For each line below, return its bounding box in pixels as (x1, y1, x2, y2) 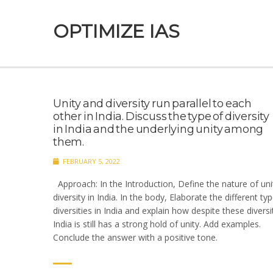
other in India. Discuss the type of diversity (53, 110, 269, 123)
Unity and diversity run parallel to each (53, 97, 252, 110)
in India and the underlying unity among (53, 122, 264, 136)
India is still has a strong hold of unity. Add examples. (53, 218, 261, 230)
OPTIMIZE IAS (53, 20, 180, 43)
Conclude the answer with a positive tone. (53, 232, 218, 243)
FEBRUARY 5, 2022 (61, 157, 120, 166)
